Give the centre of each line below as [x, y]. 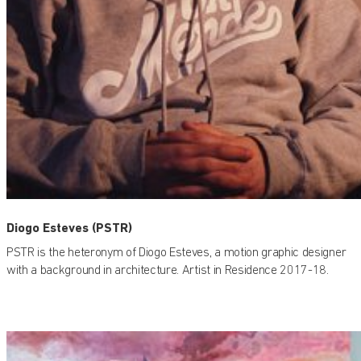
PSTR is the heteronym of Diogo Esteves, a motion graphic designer [176, 252]
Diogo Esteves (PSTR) [69, 228]
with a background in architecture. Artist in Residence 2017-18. [168, 270]
